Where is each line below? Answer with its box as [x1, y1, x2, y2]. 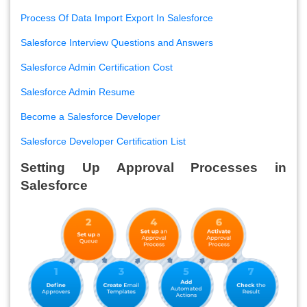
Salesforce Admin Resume [21, 86, 135, 97]
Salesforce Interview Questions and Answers [21, 36, 213, 48]
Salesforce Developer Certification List [21, 135, 186, 147]
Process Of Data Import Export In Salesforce [21, 12, 213, 23]
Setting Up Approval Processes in [21, 160, 286, 175]
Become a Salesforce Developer [21, 110, 160, 122]
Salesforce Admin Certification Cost [21, 61, 173, 73]
